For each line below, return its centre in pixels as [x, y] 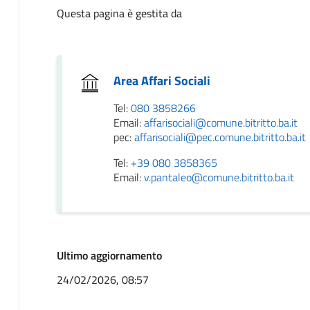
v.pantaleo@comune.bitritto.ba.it [219, 177]
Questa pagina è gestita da [119, 13]
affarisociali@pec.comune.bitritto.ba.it [220, 137]
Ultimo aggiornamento [109, 255]
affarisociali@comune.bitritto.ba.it [220, 122]
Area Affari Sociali [162, 80]
